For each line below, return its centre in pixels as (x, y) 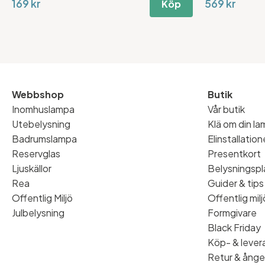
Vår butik (226, 109)
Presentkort (234, 154)
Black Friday (234, 228)
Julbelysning (38, 213)
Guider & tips (236, 183)
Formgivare (232, 213)
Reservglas (36, 154)
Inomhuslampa (43, 109)
